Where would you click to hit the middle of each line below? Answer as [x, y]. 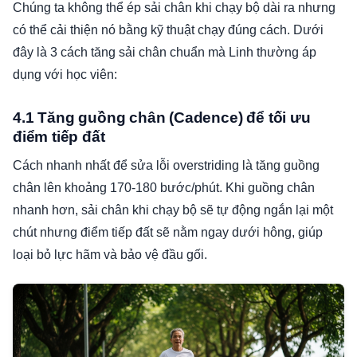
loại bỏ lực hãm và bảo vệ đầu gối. [110, 255]
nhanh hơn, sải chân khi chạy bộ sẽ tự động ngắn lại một [173, 210]
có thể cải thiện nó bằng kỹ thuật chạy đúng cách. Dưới [168, 30]
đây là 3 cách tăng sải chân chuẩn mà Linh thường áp [165, 53]
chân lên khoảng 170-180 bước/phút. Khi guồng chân [164, 188]
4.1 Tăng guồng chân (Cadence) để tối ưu [162, 118]
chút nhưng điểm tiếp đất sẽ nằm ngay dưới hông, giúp [168, 233]
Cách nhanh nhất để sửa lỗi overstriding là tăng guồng [166, 166]
